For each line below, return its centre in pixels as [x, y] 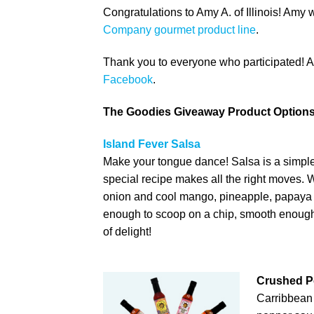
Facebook [128, 80]
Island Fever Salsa [152, 144]
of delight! [127, 231]
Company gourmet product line [179, 30]
